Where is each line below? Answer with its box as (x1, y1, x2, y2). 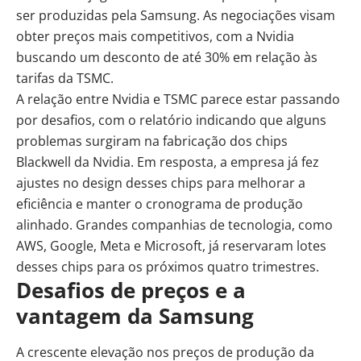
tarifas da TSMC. (16, 68, 114, 87)
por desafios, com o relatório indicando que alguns (16, 110, 326, 129)
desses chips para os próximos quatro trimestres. (16, 257, 319, 276)
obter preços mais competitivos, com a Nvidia (16, 27, 294, 45)
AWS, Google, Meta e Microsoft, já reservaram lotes (16, 236, 326, 255)
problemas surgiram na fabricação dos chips (16, 131, 288, 150)
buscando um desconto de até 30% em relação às (16, 48, 317, 66)
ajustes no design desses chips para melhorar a (16, 173, 305, 192)
